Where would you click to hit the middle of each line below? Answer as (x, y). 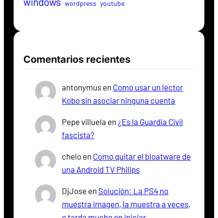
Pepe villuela (84, 122)
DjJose (74, 191)
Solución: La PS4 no (134, 191)
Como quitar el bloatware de (142, 156)
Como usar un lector (148, 87)
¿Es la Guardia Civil (151, 122)
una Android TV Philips (101, 170)
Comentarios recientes (77, 60)
